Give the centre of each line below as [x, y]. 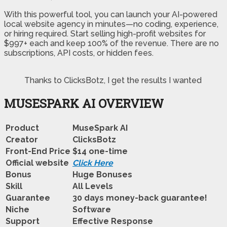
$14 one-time [100, 151]
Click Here [93, 163]
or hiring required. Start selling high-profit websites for [105, 33]
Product [22, 128]
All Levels [93, 186]
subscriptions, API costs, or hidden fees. [79, 53]
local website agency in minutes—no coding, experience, [111, 24]
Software [92, 209]
